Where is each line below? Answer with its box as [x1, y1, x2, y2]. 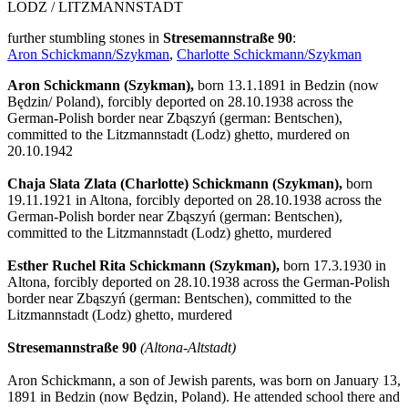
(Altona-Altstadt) [140, 340, 236, 356]
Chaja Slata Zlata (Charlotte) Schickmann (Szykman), [7, 176, 342, 192]
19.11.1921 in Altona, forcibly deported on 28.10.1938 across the [7, 192, 382, 209]
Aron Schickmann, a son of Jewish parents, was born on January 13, [7, 372, 401, 389]
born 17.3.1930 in [280, 258, 386, 274]
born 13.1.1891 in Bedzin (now [194, 77, 379, 94]
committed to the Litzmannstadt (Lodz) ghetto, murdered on [7, 127, 350, 143]
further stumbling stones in [7, 30, 163, 46]
